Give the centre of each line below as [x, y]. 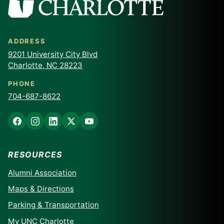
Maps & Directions [41, 189]
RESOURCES [35, 155]
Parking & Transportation [53, 205]
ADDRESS [27, 41]
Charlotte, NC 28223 [45, 65]
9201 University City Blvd [53, 54]
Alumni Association [42, 173]
